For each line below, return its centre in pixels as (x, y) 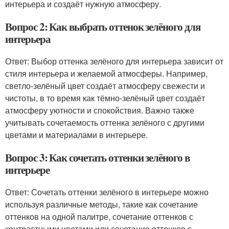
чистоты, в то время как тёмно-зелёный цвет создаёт (105, 98)
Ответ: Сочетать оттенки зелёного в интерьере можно (107, 192)
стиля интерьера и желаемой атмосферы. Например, (106, 73)
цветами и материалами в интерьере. (76, 135)
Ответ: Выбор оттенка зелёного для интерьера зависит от (114, 61)
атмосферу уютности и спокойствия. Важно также (100, 110)
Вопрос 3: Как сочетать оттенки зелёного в (97, 157)
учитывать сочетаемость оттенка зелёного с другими (105, 122)
